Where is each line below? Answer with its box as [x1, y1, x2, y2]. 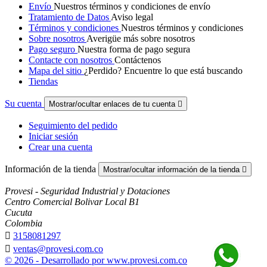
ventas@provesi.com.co [13, 243, 103, 254]
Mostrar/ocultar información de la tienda [103, 164, 242, 174]
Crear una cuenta [29, 141, 92, 152]
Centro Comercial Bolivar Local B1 [5, 196, 139, 207]
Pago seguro [29, 44, 77, 54]
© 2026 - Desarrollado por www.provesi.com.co [5, 254, 187, 265]
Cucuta [5, 207, 32, 218]
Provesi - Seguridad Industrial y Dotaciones [5, 185, 170, 196]
